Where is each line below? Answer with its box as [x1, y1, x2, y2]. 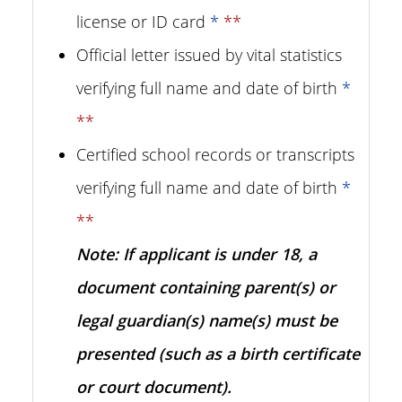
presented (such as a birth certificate [76, 343, 360, 364]
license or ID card [76, 11, 210, 32]
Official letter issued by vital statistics [76, 44, 342, 66]
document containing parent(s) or [76, 276, 336, 298]
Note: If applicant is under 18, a [76, 243, 317, 265]
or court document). [76, 376, 232, 398]
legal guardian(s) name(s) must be [76, 310, 337, 331]
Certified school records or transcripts [76, 144, 354, 165]
